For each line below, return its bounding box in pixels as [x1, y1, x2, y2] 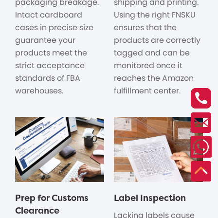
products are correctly [114, 34, 200, 46]
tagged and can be [114, 47, 190, 58]
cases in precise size [15, 21, 94, 33]
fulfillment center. [114, 85, 181, 96]
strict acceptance [15, 59, 85, 71]
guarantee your [15, 34, 76, 46]
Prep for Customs [15, 192, 89, 204]
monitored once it [114, 59, 182, 71]
